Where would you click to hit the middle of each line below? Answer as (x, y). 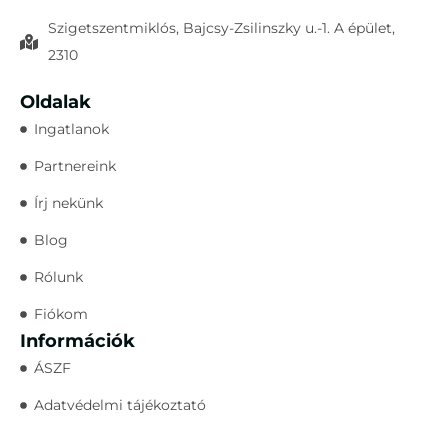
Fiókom (60, 313)
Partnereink (74, 165)
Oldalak (55, 101)
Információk (77, 340)
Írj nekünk (68, 202)
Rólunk (58, 276)
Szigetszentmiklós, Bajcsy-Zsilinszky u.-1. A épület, (221, 27)
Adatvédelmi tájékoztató (119, 404)
